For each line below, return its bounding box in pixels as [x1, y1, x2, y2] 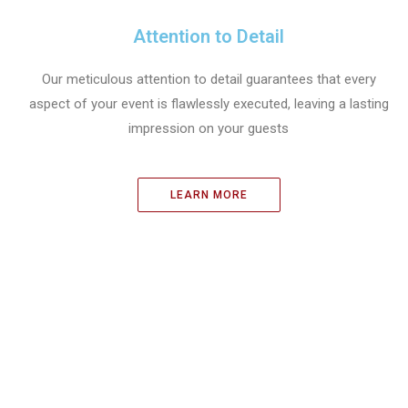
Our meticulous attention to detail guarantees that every [41, 71, 376, 87]
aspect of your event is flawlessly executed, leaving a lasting [28, 96, 389, 112]
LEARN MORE [169, 189, 248, 201]
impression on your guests [128, 120, 289, 137]
